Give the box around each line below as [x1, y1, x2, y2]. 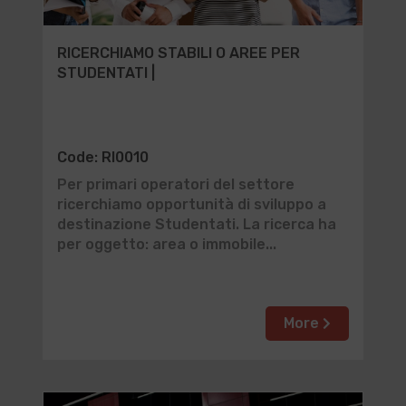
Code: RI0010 [56, 149, 149, 166]
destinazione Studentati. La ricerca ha [56, 216, 336, 233]
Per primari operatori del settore [56, 176, 295, 193]
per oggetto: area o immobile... [56, 236, 276, 253]
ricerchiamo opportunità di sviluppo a [56, 196, 326, 213]
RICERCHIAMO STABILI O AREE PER [56, 44, 300, 62]
